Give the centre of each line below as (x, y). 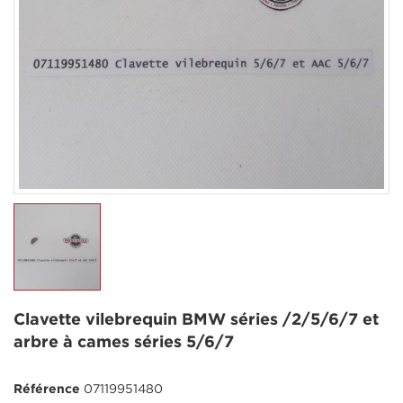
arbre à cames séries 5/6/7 (124, 343)
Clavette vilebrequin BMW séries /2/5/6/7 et (196, 321)
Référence (47, 390)
